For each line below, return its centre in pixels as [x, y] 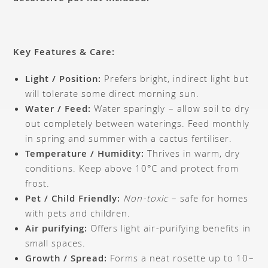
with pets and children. [78, 214]
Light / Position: [63, 80]
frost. [38, 185]
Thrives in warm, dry [192, 155]
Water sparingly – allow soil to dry [170, 110]
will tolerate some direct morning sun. [112, 95]
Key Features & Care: [64, 53]
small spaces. [56, 244]
